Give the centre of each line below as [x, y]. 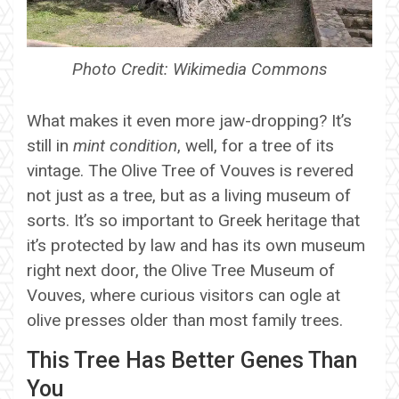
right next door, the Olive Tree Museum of [181, 270]
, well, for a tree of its [256, 145]
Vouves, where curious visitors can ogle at [183, 295]
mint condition [125, 145]
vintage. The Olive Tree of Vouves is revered [190, 170]
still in [50, 145]
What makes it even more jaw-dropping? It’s [189, 120]
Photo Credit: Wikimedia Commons [199, 69]
